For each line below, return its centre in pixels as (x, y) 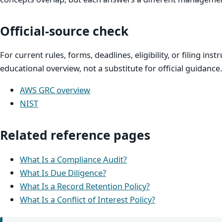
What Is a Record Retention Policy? (85, 186)
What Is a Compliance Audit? (73, 159)
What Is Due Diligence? (63, 172)
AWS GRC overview (55, 90)
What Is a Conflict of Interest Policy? (87, 199)
